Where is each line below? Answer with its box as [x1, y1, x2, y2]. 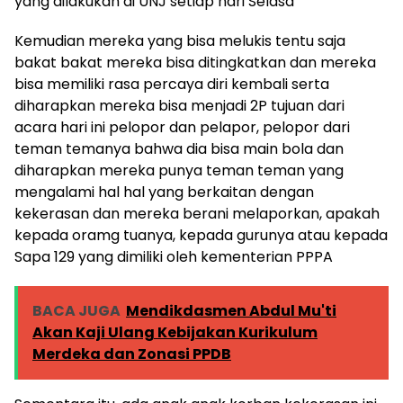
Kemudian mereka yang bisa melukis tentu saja [14, 31, 345, 52]
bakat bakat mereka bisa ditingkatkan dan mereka [14, 52, 376, 74]
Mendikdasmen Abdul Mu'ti [126, 300, 336, 322]
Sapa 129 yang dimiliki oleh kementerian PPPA [14, 246, 333, 268]
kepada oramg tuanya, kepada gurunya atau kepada [14, 225, 388, 246]
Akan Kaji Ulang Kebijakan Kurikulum [32, 322, 318, 344]
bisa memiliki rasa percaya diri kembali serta [14, 74, 329, 95]
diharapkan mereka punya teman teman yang [14, 160, 344, 182]
